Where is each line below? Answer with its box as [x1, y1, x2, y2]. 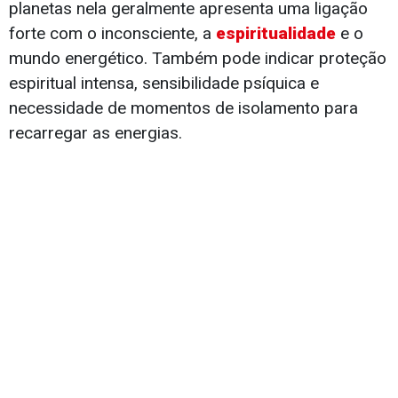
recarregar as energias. [9, 123, 182, 144]
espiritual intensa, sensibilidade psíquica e [9, 73, 319, 94]
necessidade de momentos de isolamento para [9, 98, 358, 119]
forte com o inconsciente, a [9, 23, 216, 44]
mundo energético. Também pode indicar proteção [9, 48, 386, 69]
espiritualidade [216, 23, 336, 44]
